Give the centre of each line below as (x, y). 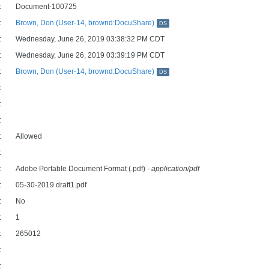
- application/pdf (173, 169)
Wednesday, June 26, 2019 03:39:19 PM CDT (90, 55)
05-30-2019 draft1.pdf (51, 185)
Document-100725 (46, 7)
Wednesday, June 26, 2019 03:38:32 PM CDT (90, 39)
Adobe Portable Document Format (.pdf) (81, 169)
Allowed (29, 136)
